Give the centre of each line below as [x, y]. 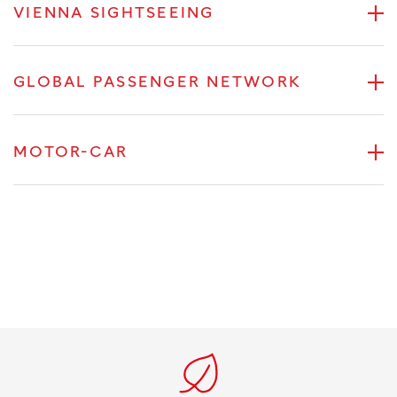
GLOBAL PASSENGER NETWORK [157, 83]
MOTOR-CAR [71, 152]
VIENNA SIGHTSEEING [114, 13]
